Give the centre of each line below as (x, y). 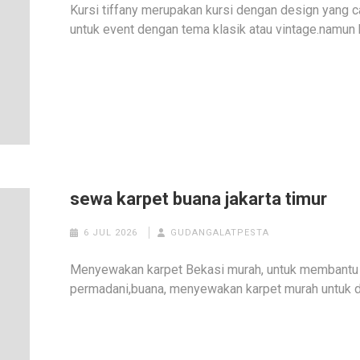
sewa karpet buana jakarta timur (199, 199)
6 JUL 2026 (110, 233)
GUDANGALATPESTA (220, 233)
